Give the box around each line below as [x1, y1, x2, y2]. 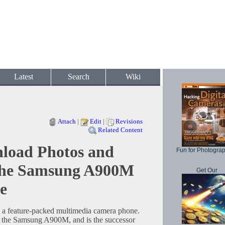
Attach [58, 118, 76, 125]
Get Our [196, 167, 217, 174]
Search [67, 72, 89, 81]
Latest [14, 72, 33, 81]
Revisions [116, 118, 143, 125]
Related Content [98, 126, 143, 134]
